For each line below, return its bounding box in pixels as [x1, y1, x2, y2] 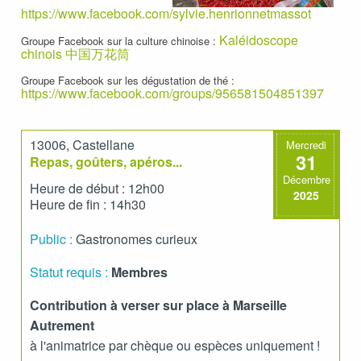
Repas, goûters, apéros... [30, 152, 182, 171]
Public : [30, 230, 73, 248]
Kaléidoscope [219, 31, 298, 49]
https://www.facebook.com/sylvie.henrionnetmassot [21, 4, 311, 23]
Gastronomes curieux [73, 230, 197, 248]
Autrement [30, 316, 94, 334]
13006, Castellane [30, 135, 135, 154]
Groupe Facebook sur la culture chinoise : [21, 33, 219, 48]
